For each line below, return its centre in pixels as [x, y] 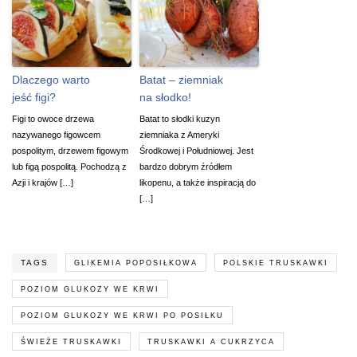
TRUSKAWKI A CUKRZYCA [211, 341]
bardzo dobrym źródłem [186, 166]
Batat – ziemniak [181, 79]
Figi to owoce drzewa [53, 118]
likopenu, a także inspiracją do [198, 182]
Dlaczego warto [51, 79]
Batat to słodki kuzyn [180, 118]
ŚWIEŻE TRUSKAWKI [71, 341]
